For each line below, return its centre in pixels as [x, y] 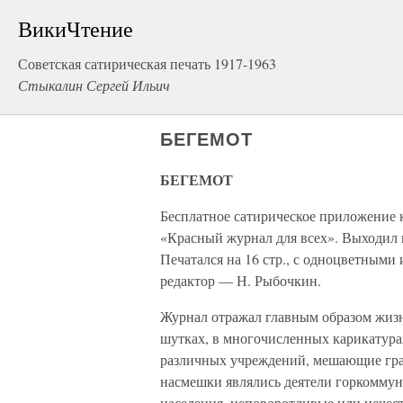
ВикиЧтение [76, 29]
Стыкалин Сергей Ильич [94, 85]
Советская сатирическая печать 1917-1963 [147, 63]
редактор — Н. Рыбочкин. [241, 280]
